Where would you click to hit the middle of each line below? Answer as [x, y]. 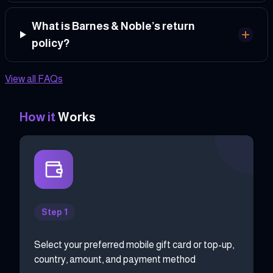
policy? [50, 43]
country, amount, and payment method [115, 259]
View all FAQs [34, 79]
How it [37, 117]
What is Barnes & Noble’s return [113, 26]
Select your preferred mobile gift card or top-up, [134, 244]
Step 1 [55, 212]
